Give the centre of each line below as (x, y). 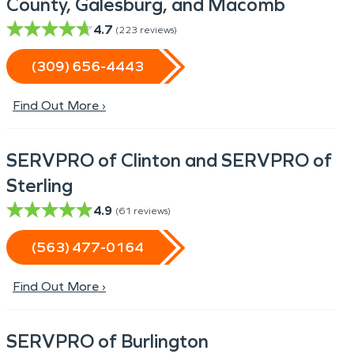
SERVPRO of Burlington (107, 341)
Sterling (40, 186)
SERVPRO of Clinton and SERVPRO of (169, 160)
